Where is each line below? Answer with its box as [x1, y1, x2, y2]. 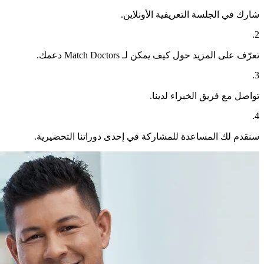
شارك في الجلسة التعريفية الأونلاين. [121, 9, 259, 20]
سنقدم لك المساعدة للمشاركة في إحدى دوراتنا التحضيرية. [34, 131, 259, 142]
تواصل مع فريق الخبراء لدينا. [150, 91, 259, 101]
